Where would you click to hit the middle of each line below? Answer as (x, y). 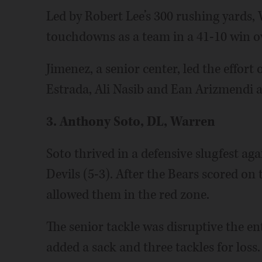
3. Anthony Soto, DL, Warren (130, 122)
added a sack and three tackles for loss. (153, 247)
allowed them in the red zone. (127, 195)
